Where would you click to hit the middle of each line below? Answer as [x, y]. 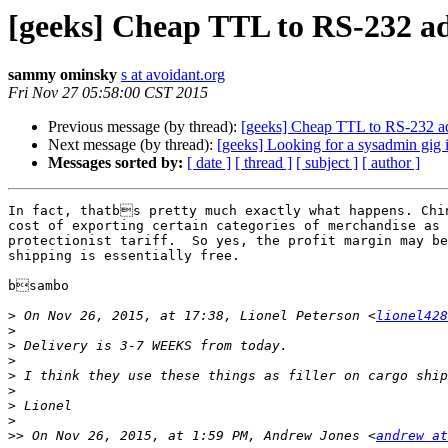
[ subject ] [327, 163]
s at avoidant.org [173, 75]
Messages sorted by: [115, 163]
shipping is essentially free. [124, 256]
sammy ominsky [62, 75]
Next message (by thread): [132, 145]
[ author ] [391, 163]
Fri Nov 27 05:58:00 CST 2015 [108, 93]
